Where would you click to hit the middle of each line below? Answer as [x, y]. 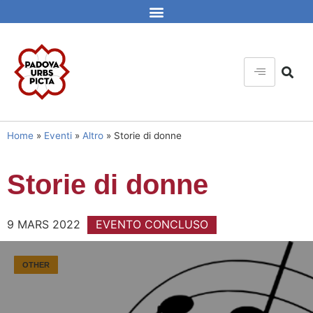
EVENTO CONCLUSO [152, 224]
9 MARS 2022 [44, 224]
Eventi [58, 136]
